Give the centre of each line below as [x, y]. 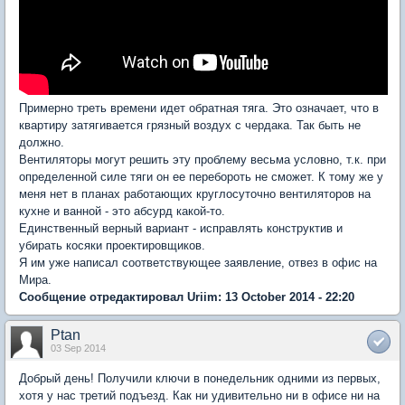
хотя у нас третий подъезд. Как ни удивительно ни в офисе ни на [199, 395]
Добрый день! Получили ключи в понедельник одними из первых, [200, 378]
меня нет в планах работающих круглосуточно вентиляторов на [195, 193]
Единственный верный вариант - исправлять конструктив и [181, 228]
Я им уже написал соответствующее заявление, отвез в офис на [198, 262]
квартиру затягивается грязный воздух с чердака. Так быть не [190, 125]
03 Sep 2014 [78, 348]
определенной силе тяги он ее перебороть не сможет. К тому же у [201, 176]
